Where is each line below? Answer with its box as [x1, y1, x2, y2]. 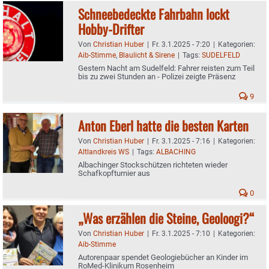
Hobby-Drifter [78, 19, 144, 38]
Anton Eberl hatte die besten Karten [78, 115, 249, 135]
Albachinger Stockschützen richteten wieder [78, 160, 228, 169]
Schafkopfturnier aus [78, 168, 150, 178]
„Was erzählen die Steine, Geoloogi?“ [78, 208, 254, 228]
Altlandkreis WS [78, 147, 129, 156]
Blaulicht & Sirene [119, 50, 175, 59]
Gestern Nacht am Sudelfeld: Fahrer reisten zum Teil [78, 63, 255, 73]
